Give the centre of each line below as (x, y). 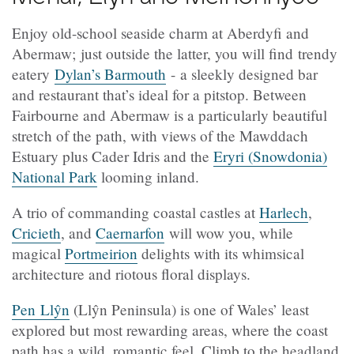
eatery (33, 74)
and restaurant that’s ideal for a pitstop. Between (159, 95)
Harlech (284, 213)
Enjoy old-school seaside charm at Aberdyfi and (160, 33)
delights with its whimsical (221, 254)
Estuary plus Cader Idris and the (113, 156)
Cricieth (36, 233)
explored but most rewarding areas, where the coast (170, 330)
